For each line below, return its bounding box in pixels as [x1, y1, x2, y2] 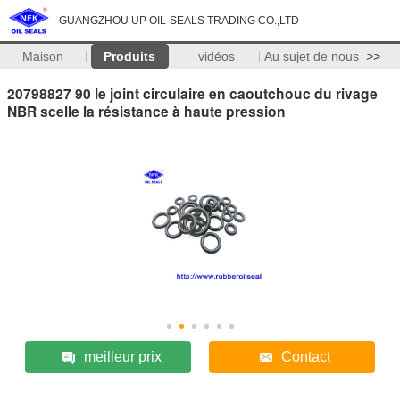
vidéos [197, 49, 235, 63]
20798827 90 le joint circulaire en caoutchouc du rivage [7, 82, 378, 104]
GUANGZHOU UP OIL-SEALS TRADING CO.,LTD [59, 14, 299, 27]
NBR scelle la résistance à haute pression [7, 100, 286, 121]
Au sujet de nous [263, 49, 359, 63]
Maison [22, 49, 64, 63]
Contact [281, 348, 331, 364]
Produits [104, 49, 156, 63]
